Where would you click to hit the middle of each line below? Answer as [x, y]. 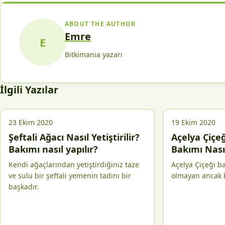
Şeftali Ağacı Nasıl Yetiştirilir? [74, 137]
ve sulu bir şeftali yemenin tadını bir [70, 176]
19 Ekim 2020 [193, 122]
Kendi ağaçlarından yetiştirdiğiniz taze [74, 164]
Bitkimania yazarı [94, 54]
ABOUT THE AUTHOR [100, 24]
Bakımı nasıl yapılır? [53, 149]
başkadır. [24, 187]
